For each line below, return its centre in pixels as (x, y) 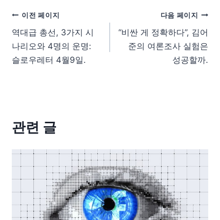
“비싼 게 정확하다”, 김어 (163, 33)
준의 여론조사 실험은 (168, 46)
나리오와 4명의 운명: (52, 46)
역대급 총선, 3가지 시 (53, 33)
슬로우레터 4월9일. (49, 60)
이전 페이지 (41, 15)
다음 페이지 (179, 15)
